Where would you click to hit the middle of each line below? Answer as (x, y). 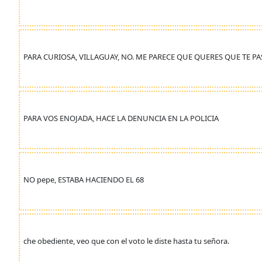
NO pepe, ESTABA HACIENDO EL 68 (84, 180)
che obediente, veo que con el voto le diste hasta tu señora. (126, 241)
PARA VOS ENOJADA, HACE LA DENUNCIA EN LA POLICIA (121, 118)
